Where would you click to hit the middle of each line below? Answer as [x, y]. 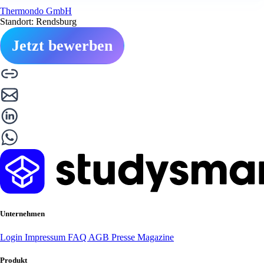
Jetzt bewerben [62, 46]
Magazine [156, 237]
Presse [124, 237]
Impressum [46, 237]
